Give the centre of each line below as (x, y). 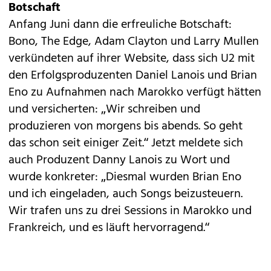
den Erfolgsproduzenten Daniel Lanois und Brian (133, 76)
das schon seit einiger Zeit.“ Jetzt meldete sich (126, 144)
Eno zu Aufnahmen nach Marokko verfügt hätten (135, 93)
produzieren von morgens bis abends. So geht (126, 127)
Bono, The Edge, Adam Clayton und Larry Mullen (134, 42)
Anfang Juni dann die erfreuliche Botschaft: (120, 25)
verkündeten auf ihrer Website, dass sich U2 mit (132, 59)
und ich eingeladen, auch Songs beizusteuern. (126, 194)
